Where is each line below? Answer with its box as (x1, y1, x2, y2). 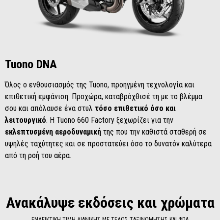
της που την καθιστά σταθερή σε (101, 127, 207, 137)
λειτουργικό (5, 115, 46, 125)
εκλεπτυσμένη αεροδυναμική (5, 127, 101, 137)
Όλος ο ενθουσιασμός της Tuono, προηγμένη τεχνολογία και (5, 80, 194, 89)
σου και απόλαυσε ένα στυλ (5, 103, 93, 113)
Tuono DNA (5, 57, 57, 71)
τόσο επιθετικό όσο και (93, 103, 176, 113)
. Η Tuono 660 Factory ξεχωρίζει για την (46, 115, 173, 125)
